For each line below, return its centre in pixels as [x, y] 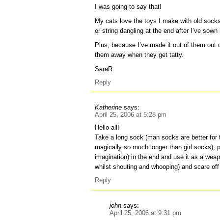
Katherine [109, 108]
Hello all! [107, 128]
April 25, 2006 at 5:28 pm [131, 115]
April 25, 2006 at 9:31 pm [146, 213]
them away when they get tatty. [139, 55]
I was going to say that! [128, 6]
